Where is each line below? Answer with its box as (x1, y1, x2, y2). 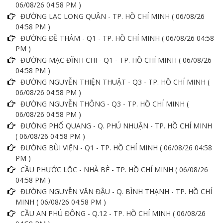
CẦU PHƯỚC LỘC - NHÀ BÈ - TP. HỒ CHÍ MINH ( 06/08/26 (20, 165, 208, 175)
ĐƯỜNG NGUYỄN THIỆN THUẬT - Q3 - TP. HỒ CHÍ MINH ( (20, 77, 210, 87)
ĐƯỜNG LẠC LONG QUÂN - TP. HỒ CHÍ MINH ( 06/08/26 (20, 11, 205, 21)
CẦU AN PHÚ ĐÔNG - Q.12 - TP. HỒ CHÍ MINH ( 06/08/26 (20, 209, 206, 219)
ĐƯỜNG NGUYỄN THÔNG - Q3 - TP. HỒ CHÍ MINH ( (20, 99, 189, 109)
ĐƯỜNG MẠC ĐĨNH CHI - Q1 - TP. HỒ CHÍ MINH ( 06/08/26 (20, 55, 212, 65)
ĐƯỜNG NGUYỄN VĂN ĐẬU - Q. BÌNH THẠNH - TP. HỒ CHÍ (20, 187, 212, 197)
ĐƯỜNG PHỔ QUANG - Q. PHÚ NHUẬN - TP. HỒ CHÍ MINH (20, 121, 212, 131)
